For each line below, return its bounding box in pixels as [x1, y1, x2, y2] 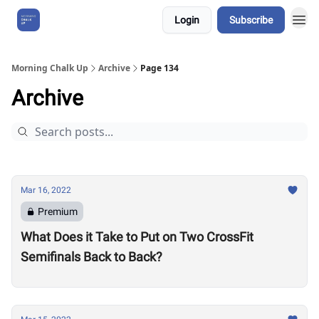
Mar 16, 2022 [21, 185, 71, 195]
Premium [38, 206, 78, 217]
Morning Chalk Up [11, 62, 88, 74]
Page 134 [140, 62, 179, 74]
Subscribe [229, 14, 273, 26]
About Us [57, 15, 93, 25]
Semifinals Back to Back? [21, 249, 162, 264]
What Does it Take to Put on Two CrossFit [21, 229, 253, 244]
